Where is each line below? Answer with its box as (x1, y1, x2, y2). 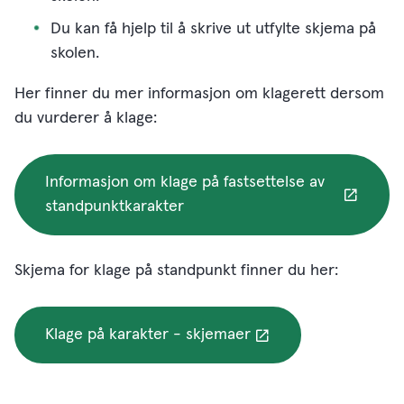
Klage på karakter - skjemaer (45, 326, 251, 343)
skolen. (50, 45, 99, 61)
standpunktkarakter (45, 198, 184, 215)
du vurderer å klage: (14, 110, 161, 126)
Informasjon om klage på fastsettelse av (45, 174, 325, 190)
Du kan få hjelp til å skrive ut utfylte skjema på (50, 21, 376, 37)
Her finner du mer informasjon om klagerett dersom (14, 86, 384, 102)
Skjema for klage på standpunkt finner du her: (14, 262, 343, 279)
